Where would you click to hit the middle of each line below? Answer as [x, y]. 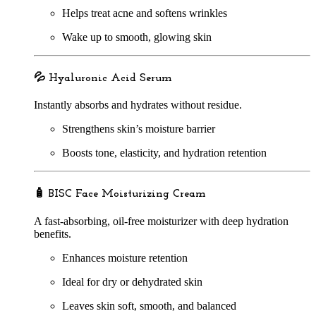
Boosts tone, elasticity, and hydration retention [164, 153]
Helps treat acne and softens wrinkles [145, 13]
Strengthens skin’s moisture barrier [139, 129]
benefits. [53, 233]
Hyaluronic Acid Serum [110, 78]
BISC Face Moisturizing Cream [127, 194]
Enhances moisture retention [125, 257]
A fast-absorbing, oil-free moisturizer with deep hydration [161, 221]
